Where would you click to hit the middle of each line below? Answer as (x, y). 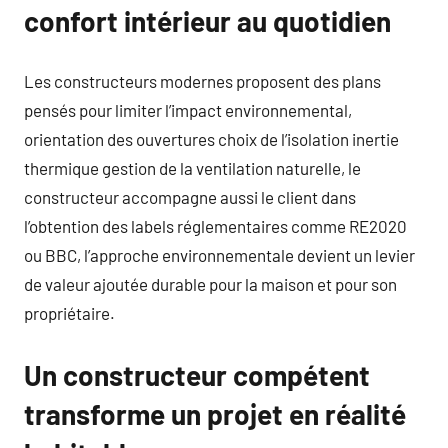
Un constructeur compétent (197, 374)
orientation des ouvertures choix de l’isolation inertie (211, 138)
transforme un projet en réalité (215, 413)
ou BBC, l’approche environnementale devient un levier (219, 254)
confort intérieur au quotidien (207, 21)
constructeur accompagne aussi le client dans (190, 196)
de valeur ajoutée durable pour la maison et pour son (210, 283)
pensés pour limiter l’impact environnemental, (188, 109)
